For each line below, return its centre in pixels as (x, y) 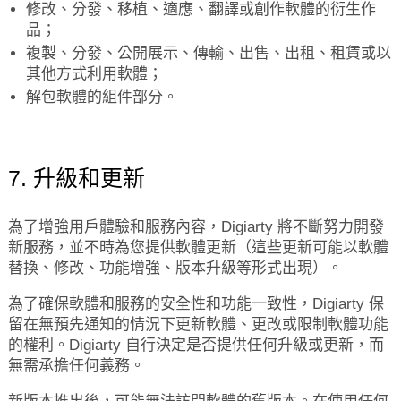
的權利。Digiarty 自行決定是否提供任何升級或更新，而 (196, 345)
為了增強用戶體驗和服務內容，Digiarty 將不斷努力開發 (196, 227)
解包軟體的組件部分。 (102, 97)
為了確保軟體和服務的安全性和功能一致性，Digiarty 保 (196, 304)
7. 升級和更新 (76, 178)
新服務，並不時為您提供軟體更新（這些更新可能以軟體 (198, 247)
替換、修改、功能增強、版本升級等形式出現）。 (175, 268)
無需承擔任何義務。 (76, 366)
